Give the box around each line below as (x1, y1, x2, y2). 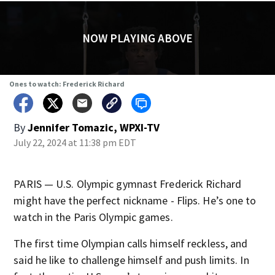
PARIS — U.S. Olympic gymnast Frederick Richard (14, 177, 241, 191)
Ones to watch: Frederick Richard (9, 79, 125, 88)
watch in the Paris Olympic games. (14, 210, 173, 224)
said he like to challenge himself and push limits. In (14, 253, 249, 267)
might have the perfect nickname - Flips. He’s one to (14, 193, 257, 207)
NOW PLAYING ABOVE (82, 31, 193, 45)
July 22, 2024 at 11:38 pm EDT (14, 136, 137, 149)
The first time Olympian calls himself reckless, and (14, 236, 248, 250)
